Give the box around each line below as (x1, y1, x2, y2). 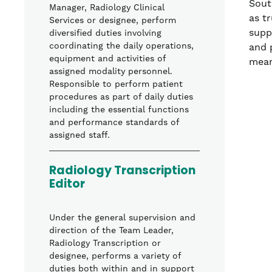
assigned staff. (49, 130, 110, 141)
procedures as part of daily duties (49, 92, 193, 103)
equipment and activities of (49, 53, 166, 65)
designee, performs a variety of (49, 251, 181, 262)
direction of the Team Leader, (49, 225, 174, 237)
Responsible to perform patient (49, 79, 183, 90)
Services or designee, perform (49, 15, 176, 27)
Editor (49, 175, 85, 195)
